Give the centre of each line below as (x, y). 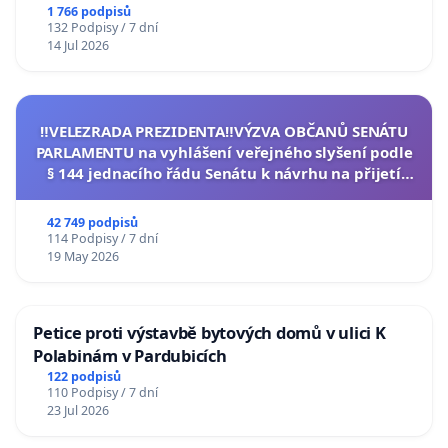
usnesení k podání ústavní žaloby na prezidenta (224, 194)
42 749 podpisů (92, 223)
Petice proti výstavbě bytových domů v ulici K (209, 333)
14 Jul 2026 (77, 46)
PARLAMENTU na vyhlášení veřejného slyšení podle (224, 152)
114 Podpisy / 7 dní (102, 239)
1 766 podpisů (88, 12)
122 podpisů (83, 376)
